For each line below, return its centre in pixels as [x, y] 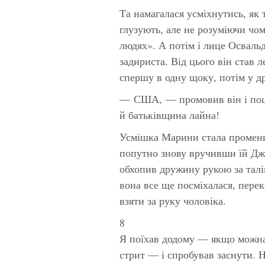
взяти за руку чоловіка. [173, 200]
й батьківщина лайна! [169, 114]
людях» [136, 45]
